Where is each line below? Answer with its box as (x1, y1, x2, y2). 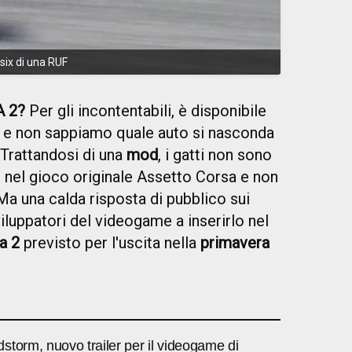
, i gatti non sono (158, 145, 272, 164)
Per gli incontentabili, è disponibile (25, 101, 266, 120)
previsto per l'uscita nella (20, 233, 200, 252)
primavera (200, 233, 269, 252)
